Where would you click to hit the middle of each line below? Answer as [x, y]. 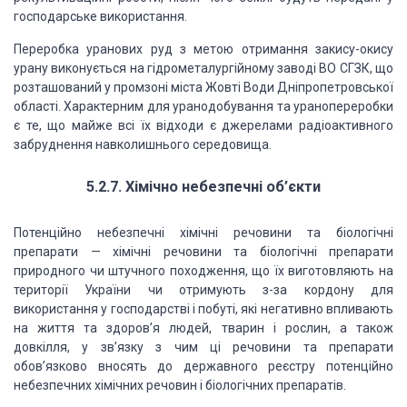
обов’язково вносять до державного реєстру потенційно [203, 366]
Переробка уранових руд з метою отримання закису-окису [203, 49]
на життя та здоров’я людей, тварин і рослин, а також [203, 328]
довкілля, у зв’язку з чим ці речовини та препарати [203, 347]
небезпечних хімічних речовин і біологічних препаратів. [180, 385]
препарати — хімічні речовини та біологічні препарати [203, 252]
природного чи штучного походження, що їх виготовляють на [203, 271]
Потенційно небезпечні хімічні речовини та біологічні [203, 233]
